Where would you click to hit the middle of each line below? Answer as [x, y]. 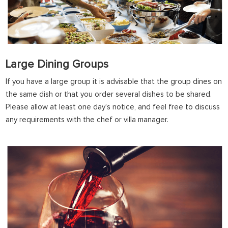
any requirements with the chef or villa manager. [87, 120]
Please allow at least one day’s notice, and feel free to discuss [113, 107]
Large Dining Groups [57, 65]
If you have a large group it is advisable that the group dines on [114, 82]
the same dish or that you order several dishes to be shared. [109, 94]
